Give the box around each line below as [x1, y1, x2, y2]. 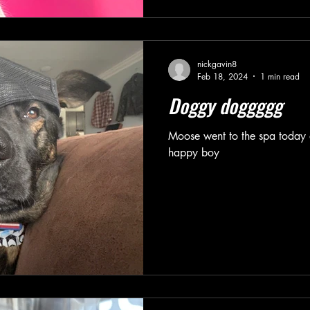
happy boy [168, 145, 219, 160]
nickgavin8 [197, 57, 237, 70]
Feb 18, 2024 [197, 70, 248, 82]
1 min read [260, 70, 300, 82]
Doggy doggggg [168, 91, 282, 120]
